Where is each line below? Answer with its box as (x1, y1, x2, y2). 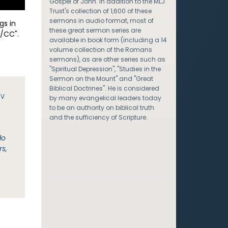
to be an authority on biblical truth (49, 103, 154, 112)
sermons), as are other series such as (49, 55, 165, 64)
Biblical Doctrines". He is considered (49, 84, 159, 93)
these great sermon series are (49, 26, 141, 35)
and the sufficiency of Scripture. (49, 113, 148, 122)
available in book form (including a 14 (49, 36, 167, 44)
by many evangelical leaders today (49, 94, 161, 102)
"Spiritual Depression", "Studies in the (49, 65, 161, 73)
